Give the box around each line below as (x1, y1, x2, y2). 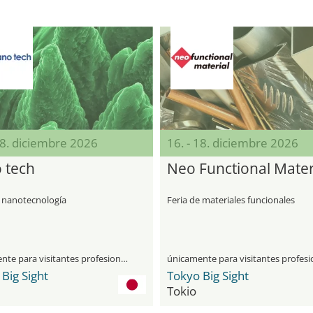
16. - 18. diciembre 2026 (167, 135, 298, 151)
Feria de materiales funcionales (167, 194, 295, 206)
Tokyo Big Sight (167, 268, 249, 284)
